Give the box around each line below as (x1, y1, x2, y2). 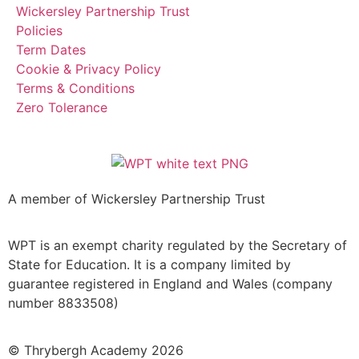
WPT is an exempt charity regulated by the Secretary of (8, 237, 347, 254)
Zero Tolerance (16, 99, 107, 115)
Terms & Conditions (16, 79, 135, 96)
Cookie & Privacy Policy (16, 60, 161, 77)
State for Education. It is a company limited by (8, 256, 291, 273)
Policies (16, 22, 63, 38)
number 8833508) (8, 295, 119, 312)
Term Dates (16, 41, 86, 58)
